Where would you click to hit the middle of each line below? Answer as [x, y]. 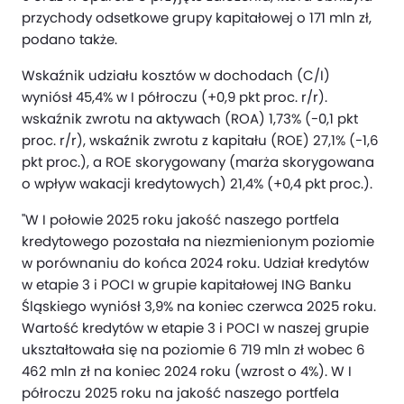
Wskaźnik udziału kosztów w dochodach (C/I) [176, 75]
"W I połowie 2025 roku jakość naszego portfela [180, 220]
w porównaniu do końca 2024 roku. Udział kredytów [195, 263]
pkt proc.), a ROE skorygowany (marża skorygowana [198, 162]
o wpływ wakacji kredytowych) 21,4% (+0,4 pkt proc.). [197, 184]
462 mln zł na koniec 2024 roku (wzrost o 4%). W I [187, 371]
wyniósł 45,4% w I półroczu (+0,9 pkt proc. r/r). [174, 97]
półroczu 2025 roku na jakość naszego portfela [180, 393]
